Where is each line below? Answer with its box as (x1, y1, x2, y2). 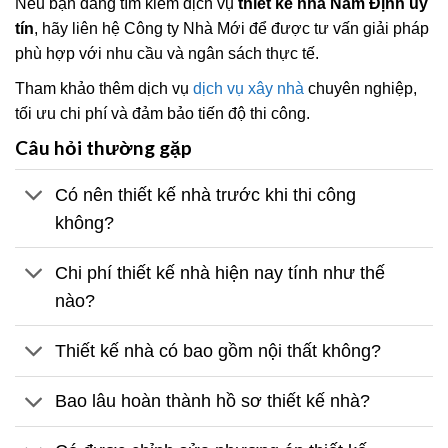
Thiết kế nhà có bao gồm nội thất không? (55, 341, 382, 362)
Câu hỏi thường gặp (15, 135, 192, 159)
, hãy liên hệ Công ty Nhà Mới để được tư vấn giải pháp (34, 19, 429, 37)
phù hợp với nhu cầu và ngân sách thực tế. (15, 44, 319, 62)
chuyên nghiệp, (304, 79, 417, 97)
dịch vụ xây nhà (193, 79, 304, 97)
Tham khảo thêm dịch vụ (15, 79, 193, 97)
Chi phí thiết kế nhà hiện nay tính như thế (55, 262, 386, 283)
